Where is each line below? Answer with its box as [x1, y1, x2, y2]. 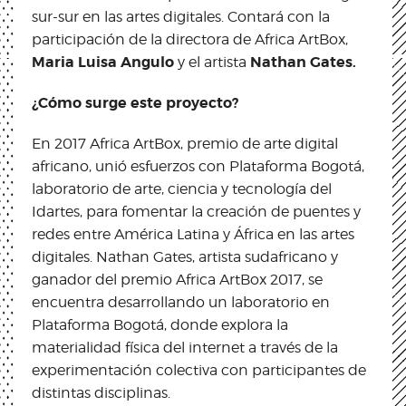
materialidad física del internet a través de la [32, 338, 338, 356]
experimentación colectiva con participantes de [32, 361, 366, 379]
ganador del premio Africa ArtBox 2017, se [32, 270, 323, 288]
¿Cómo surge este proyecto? [32, 92, 238, 112]
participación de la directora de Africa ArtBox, [32, 30, 348, 48]
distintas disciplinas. [32, 383, 170, 401]
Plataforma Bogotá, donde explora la [32, 315, 288, 333]
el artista [188, 53, 250, 71]
